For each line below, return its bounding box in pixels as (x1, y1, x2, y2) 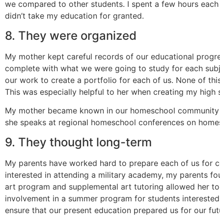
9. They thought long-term (5, 135, 152, 149)
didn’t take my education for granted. (5, 11, 144, 21)
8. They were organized (5, 28, 137, 43)
